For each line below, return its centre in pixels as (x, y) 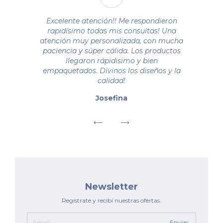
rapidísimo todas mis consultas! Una (111, 31)
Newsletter (111, 186)
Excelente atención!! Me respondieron (111, 21)
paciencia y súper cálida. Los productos (111, 51)
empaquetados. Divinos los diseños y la (111, 70)
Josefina (111, 98)
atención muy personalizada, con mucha (111, 41)
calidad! (111, 80)
